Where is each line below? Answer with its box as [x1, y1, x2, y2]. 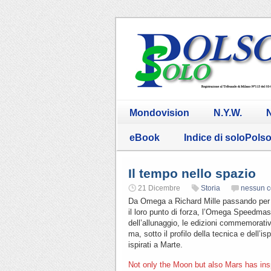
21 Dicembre [138, 183, 180, 192]
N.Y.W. [214, 107, 242, 118]
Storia [201, 183, 220, 192]
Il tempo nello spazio [128, 166, 256, 180]
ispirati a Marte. [128, 240, 183, 249]
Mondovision [129, 107, 189, 118]
